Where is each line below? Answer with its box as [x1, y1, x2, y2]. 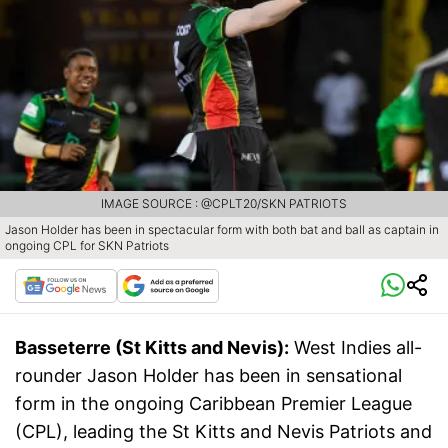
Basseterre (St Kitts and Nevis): [15, 337, 289, 359]
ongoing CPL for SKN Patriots [5, 238, 169, 254]
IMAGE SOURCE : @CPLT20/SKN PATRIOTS [101, 196, 347, 212]
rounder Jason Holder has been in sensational [15, 365, 402, 387]
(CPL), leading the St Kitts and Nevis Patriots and [15, 421, 432, 443]
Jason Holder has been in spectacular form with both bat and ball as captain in [5, 222, 439, 238]
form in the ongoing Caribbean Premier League [15, 393, 412, 415]
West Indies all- [294, 337, 422, 359]
